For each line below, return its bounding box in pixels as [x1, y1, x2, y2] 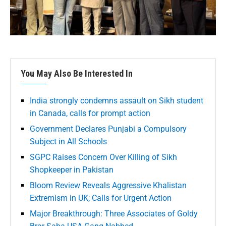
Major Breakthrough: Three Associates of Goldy [30, 209, 198, 219]
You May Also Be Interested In [21, 68, 133, 79]
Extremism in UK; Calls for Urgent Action [30, 193, 172, 203]
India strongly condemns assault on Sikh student [30, 96, 203, 106]
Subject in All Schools [30, 137, 107, 147]
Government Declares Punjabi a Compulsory [30, 124, 187, 134]
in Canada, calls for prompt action [30, 108, 150, 119]
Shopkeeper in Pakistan [30, 165, 114, 175]
